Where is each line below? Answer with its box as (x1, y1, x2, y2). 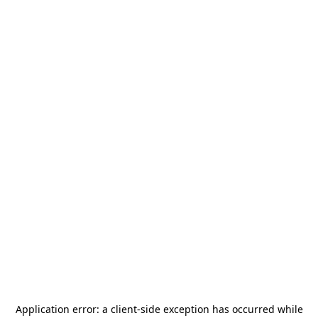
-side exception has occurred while (136, 302, 303, 316)
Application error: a (15, 302, 111, 316)
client (110, 302, 137, 316)
